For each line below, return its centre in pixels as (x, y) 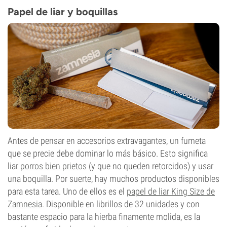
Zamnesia (25, 204)
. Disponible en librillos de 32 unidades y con (121, 204)
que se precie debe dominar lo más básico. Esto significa (108, 153)
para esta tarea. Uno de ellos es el (67, 191)
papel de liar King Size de (171, 191)
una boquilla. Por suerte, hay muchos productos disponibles (113, 179)
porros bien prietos (53, 166)
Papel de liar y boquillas (63, 12)
